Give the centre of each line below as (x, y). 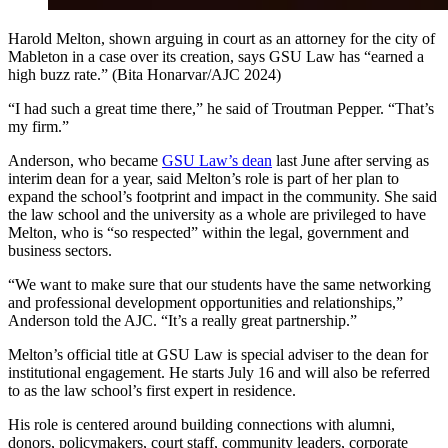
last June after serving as (350, 160)
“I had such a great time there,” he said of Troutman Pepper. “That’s (221, 108)
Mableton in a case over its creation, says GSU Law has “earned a (216, 56)
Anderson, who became (85, 160)
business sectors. (60, 250)
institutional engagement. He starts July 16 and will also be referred (219, 372)
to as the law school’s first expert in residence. (152, 390)
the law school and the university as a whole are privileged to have (217, 214)
